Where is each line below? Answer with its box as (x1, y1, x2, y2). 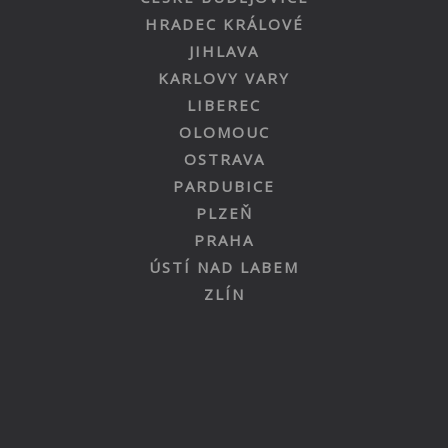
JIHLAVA (189, 41, 259, 61)
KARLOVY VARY (158, 68, 290, 88)
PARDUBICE (173, 176, 275, 196)
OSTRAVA (183, 149, 265, 169)
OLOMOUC (178, 122, 270, 142)
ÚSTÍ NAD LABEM (149, 257, 299, 277)
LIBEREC (187, 95, 261, 115)
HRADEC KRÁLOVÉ (144, 14, 304, 34)
